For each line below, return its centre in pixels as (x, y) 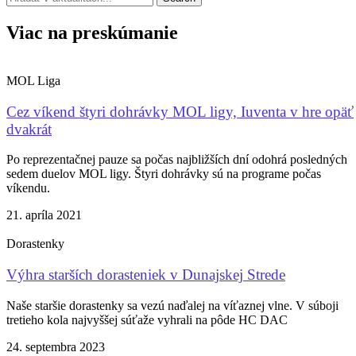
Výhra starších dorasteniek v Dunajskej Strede (146, 275)
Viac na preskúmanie (92, 32)
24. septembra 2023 (56, 346)
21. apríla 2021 (44, 215)
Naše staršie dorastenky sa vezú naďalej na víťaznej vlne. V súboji (172, 305)
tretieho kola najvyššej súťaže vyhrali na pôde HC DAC (147, 319)
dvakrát (29, 129)
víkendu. (28, 188)
